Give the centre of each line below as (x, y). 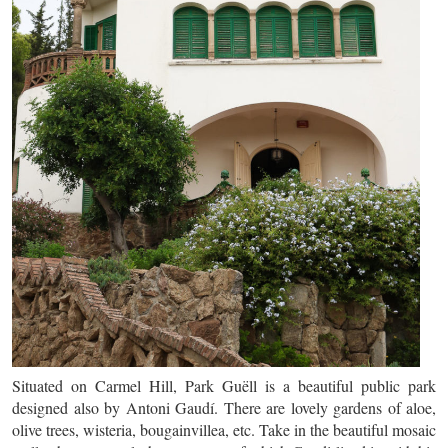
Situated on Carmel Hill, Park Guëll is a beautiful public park (224, 385)
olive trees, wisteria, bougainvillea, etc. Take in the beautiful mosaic (224, 429)
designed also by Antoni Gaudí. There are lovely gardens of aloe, (224, 407)
